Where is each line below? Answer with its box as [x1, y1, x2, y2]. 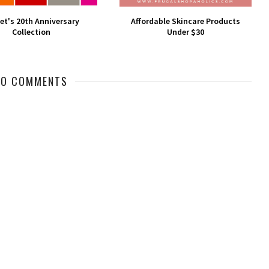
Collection [11, 26, 50, 37]
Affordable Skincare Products [130, 15, 240, 26]
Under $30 [166, 26, 204, 37]
